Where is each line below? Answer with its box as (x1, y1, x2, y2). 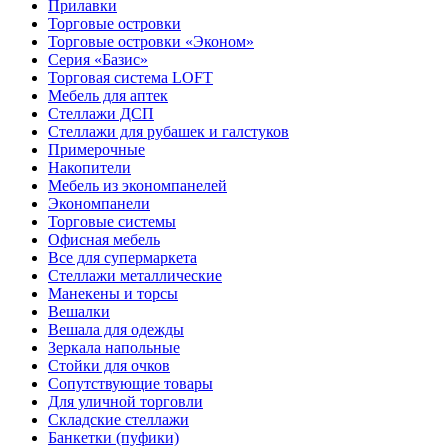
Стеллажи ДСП (48, 105, 154, 122)
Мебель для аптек (48, 87, 168, 104)
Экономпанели (48, 195, 150, 212)
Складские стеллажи (48, 411, 189, 428)
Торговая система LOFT (48, 69, 213, 86)
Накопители (48, 159, 131, 176)
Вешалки (48, 303, 110, 320)
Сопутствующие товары (48, 375, 213, 392)
